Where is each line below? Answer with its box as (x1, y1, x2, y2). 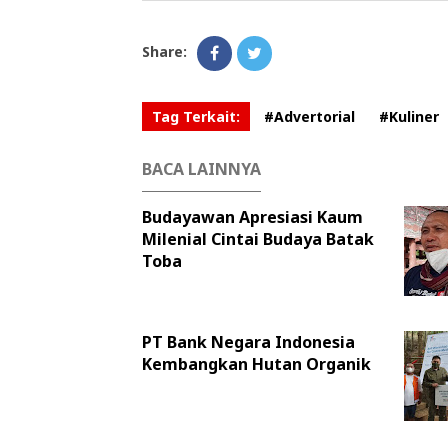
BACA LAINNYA (142, 158, 261, 181)
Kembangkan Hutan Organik (142, 353, 371, 376)
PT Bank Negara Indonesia (142, 331, 355, 354)
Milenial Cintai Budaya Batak (142, 228, 374, 251)
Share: (142, 42, 187, 62)
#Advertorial (264, 107, 355, 127)
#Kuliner (379, 107, 439, 127)
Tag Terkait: (152, 107, 240, 127)
